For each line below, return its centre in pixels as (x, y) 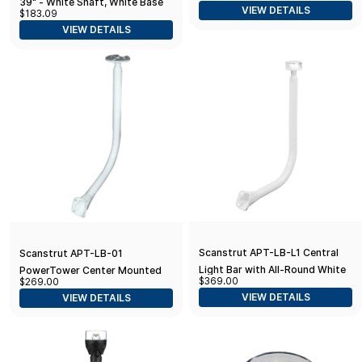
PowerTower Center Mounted (90, 270)
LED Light (222, 287)
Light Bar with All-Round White (272, 270)
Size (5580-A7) (235, 16)
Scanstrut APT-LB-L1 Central (269, 253)
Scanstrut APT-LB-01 (71, 253)
